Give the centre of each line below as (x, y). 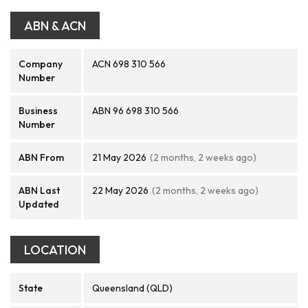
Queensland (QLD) (132, 288)
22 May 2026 (120, 190)
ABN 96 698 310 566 (135, 111)
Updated (39, 204)
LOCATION (55, 250)
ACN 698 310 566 (129, 64)
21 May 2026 (119, 157)
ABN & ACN (55, 26)
